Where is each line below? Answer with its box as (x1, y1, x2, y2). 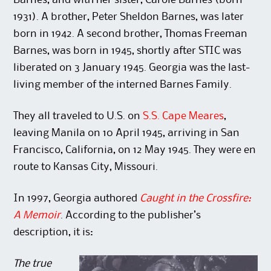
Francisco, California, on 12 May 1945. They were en (13, 145, 256, 155)
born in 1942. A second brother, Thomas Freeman (13, 29, 248, 39)
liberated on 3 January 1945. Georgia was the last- (13, 63, 250, 73)
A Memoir (13, 211, 61, 221)
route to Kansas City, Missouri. (13, 162, 158, 172)
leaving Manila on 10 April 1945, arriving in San (13, 128, 240, 139)
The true (13, 259, 52, 269)
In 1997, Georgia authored (13, 194, 140, 204)
